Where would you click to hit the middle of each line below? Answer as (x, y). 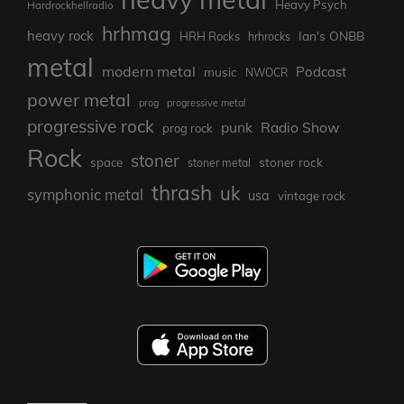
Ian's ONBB (331, 35)
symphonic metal (85, 194)
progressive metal (207, 102)
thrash (182, 192)
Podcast (321, 71)
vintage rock (312, 195)
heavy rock (60, 35)
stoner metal (219, 162)
